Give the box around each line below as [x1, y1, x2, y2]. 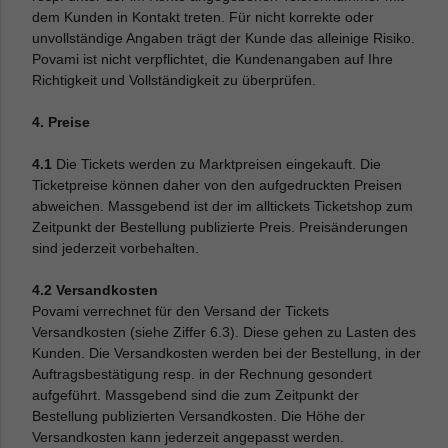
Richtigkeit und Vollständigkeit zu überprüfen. [32, 72, 317, 88]
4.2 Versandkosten [32, 282, 159, 298]
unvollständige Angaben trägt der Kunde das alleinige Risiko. [32, 30, 416, 46]
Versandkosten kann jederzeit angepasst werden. [32, 429, 345, 445]
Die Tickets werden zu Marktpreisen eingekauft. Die [52, 156, 382, 172]
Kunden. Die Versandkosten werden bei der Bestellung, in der [32, 345, 422, 361]
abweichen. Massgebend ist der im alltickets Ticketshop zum [32, 198, 414, 214]
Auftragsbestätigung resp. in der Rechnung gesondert [32, 366, 373, 382]
